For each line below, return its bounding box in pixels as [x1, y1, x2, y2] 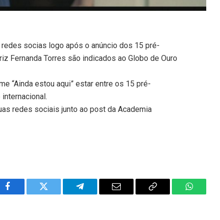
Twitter [43, 189, 69, 198]
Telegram [79, 189, 113, 198]
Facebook [6, 189, 41, 198]
